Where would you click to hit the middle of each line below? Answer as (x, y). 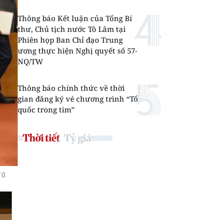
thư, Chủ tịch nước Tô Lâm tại (72, 29)
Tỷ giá (77, 138)
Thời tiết (41, 138)
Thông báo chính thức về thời (71, 88)
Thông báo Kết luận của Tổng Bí (75, 18)
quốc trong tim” (46, 110)
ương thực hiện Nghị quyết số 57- (78, 51)
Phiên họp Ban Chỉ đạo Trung (70, 40)
